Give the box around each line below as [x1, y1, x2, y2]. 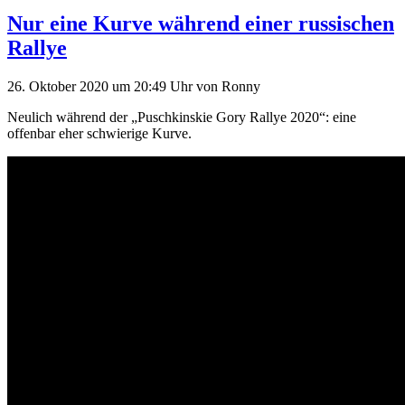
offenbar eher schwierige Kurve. [7, 125, 192, 141]
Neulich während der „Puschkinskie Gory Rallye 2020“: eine [7, 108, 356, 125]
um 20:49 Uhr [112, 78, 196, 94]
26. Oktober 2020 [7, 78, 112, 94]
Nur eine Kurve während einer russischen [7, 11, 394, 35]
